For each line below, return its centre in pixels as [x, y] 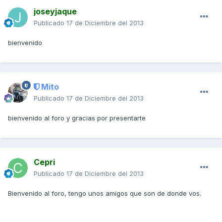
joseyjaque [55, 12]
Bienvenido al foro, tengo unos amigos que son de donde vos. [105, 194]
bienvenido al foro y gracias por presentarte [77, 118]
